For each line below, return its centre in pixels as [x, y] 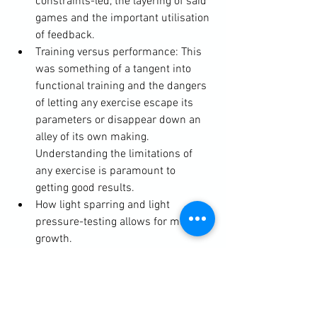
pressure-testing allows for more [117, 222]
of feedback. [65, 35]
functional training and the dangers [122, 86]
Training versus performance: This [120, 52]
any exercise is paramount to [107, 171]
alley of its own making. [94, 137]
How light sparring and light [104, 205]
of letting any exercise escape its [116, 103]
